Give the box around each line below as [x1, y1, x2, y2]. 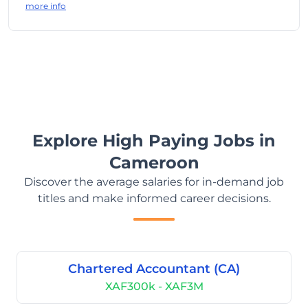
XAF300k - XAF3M [104, 280, 203, 293]
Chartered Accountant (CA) [68, 261, 240, 276]
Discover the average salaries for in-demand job [24, 175, 284, 188]
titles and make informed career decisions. [37, 192, 271, 205]
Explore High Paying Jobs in [32, 131, 276, 151]
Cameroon [109, 153, 199, 173]
